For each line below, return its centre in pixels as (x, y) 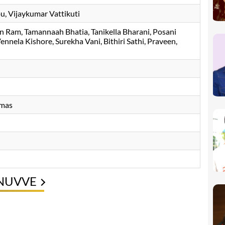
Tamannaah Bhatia (56, 32)
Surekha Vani (78, 41)
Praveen (161, 41)
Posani (164, 32)
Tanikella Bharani (120, 32)
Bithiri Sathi (124, 41)
